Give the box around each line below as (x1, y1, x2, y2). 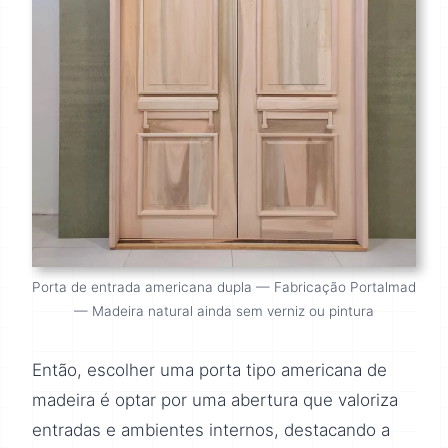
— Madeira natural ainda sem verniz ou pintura (74, 303, 374, 320)
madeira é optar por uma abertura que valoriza (32, 390, 398, 411)
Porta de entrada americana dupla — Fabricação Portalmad (32, 279, 416, 296)
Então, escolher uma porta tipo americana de (32, 360, 387, 381)
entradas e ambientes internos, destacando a (32, 420, 390, 441)
